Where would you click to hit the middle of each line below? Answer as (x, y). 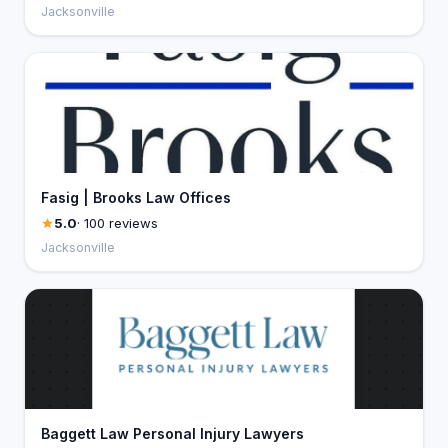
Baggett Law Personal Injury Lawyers (172, 433)
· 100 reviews (117, 223)
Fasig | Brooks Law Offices (136, 197)
